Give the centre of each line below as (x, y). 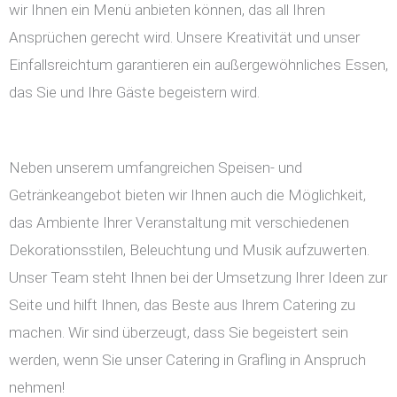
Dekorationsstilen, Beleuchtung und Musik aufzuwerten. (189, 250)
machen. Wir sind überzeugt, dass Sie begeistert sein (179, 332)
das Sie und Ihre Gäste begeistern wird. (134, 92)
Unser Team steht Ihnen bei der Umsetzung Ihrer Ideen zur (198, 277)
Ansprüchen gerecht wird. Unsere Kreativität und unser (184, 37)
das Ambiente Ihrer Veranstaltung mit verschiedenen (179, 222)
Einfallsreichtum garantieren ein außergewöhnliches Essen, (198, 65)
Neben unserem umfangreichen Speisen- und (156, 167)
